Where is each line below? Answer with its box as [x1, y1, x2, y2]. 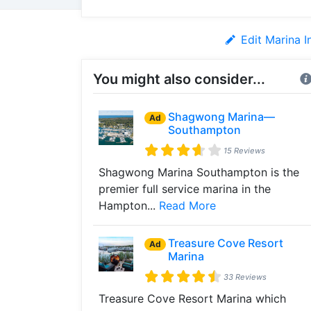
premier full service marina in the [99, 182, 271, 196]
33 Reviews [224, 271, 267, 282]
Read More [159, 199, 216, 212]
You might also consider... [93, 71, 265, 87]
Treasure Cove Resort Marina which [99, 292, 286, 305]
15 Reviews [224, 145, 266, 155]
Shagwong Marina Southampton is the [99, 165, 299, 179]
